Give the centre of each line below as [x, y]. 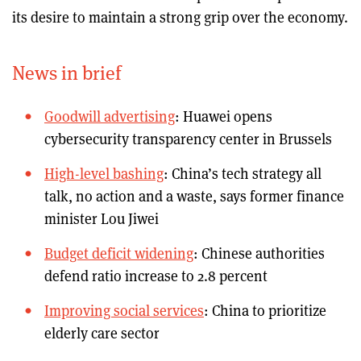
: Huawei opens [224, 116]
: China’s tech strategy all [243, 173]
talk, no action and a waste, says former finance [194, 195]
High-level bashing [104, 173]
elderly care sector [102, 332]
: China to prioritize [265, 310]
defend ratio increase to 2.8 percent [156, 275]
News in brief [67, 72]
